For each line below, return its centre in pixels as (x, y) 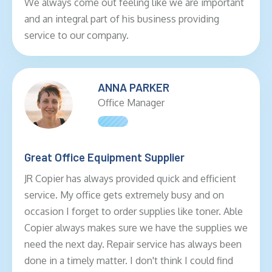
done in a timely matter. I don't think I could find (129, 261)
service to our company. (76, 36)
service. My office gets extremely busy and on (124, 195)
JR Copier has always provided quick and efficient (130, 179)
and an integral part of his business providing (122, 19)
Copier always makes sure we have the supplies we (136, 228)
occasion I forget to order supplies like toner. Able (134, 212)
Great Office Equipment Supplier (104, 157)
